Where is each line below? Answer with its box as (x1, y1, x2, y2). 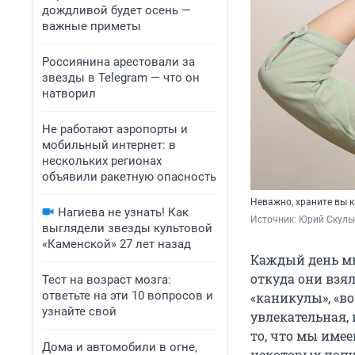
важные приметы (42, 19, 141, 33)
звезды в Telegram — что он (42, 71, 200, 85)
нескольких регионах (42, 154, 162, 168)
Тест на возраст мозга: (42, 273, 171, 287)
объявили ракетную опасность (42, 170, 216, 184)
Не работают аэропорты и (42, 122, 188, 136)
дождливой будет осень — (42, 3, 191, 17)
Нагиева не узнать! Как (58, 205, 189, 219)
